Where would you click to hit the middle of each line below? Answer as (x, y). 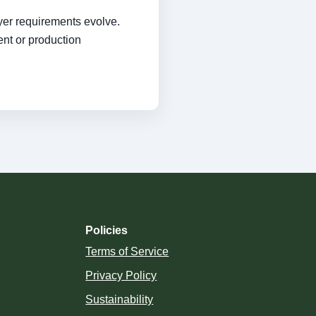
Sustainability (120, 299)
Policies (107, 230)
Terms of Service (127, 251)
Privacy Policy (121, 275)
